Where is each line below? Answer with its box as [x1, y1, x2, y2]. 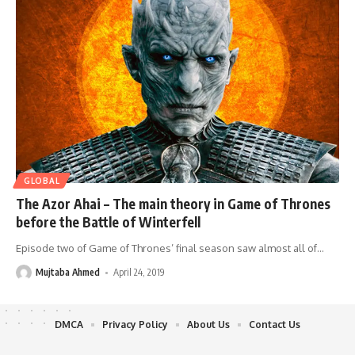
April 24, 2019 [113, 266, 166, 279]
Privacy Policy [102, 319, 168, 331]
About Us [187, 319, 230, 331]
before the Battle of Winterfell [16, 213, 200, 231]
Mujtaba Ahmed [36, 266, 100, 279]
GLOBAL [24, 176, 60, 186]
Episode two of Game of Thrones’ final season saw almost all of [16, 242, 317, 255]
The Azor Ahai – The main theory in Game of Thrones [16, 195, 330, 213]
